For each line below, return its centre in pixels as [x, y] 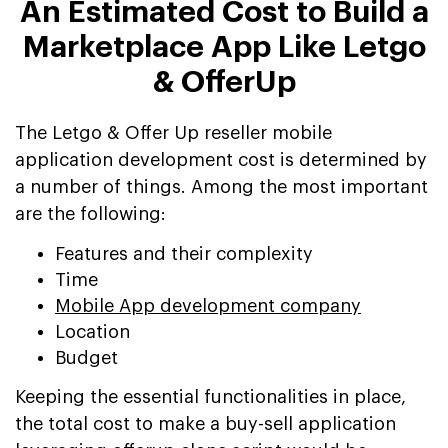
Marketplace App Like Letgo [224, 46]
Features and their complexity [184, 253]
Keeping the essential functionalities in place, [210, 396]
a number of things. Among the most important [221, 186]
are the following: [90, 213]
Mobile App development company [208, 305]
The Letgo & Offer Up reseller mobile [173, 132]
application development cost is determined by [221, 159]
